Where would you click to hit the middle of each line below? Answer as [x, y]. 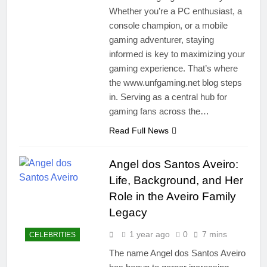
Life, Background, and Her [176, 180]
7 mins [214, 234]
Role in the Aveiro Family [172, 196]
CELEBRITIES [52, 235]
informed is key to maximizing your [177, 54]
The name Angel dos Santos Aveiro [177, 253]
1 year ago [149, 234]
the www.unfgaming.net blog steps [175, 82]
